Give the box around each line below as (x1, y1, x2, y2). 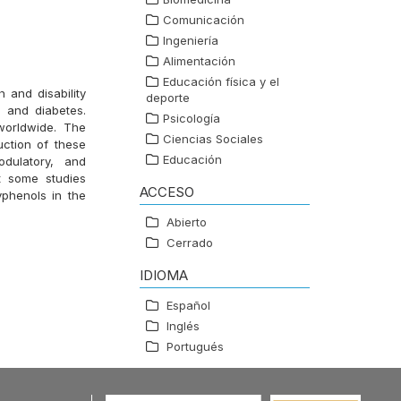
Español (166, 298, 210, 313)
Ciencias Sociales (163, 132, 263, 147)
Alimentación (163, 54, 235, 69)
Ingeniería (163, 33, 218, 48)
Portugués (166, 339, 224, 354)
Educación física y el (163, 74, 279, 90)
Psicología (163, 111, 220, 126)
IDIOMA (140, 267, 188, 285)
